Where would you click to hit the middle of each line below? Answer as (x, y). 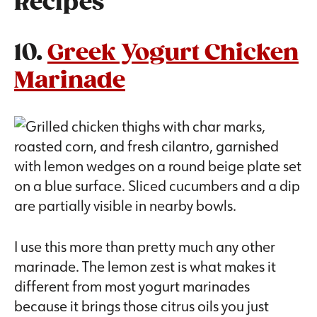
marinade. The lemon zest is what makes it (145, 266)
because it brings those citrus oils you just (142, 306)
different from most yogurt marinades (132, 286)
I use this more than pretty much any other (145, 247)
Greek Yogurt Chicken (173, 54)
